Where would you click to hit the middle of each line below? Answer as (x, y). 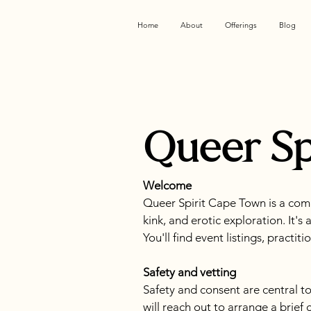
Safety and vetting (190, 272)
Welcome (167, 185)
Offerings (241, 25)
